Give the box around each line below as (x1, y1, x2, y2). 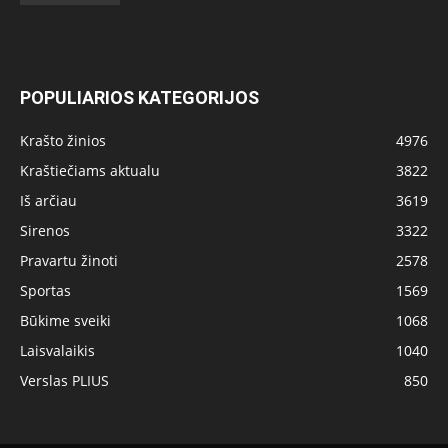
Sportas (20, 281, 71, 300)
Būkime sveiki (20, 311, 111, 330)
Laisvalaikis (20, 341, 95, 360)
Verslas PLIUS (20, 371, 109, 390)
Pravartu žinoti (20, 251, 118, 270)
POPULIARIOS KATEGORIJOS (20, 87, 259, 108)
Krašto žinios (20, 131, 106, 150)
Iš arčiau (20, 191, 77, 210)
